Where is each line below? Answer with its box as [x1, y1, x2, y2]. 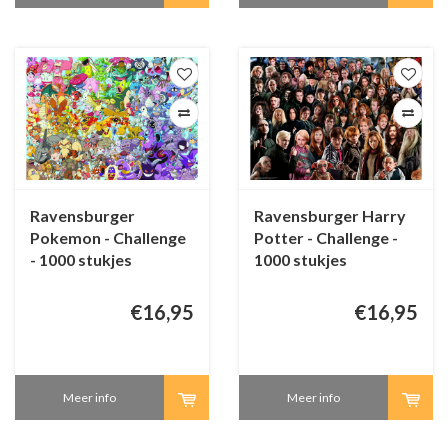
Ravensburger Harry [254, 206, 406, 226]
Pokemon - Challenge [30, 228, 186, 248]
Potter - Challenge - [254, 228, 398, 248]
